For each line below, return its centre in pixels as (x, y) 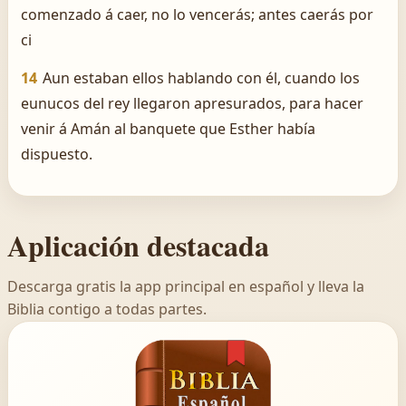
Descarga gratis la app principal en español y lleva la (186, 286)
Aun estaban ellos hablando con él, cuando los (201, 78)
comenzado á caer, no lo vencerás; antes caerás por (197, 14)
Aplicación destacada (138, 245)
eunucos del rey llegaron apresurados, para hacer (192, 103)
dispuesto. (57, 154)
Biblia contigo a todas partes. (107, 309)
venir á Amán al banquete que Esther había (168, 129)
